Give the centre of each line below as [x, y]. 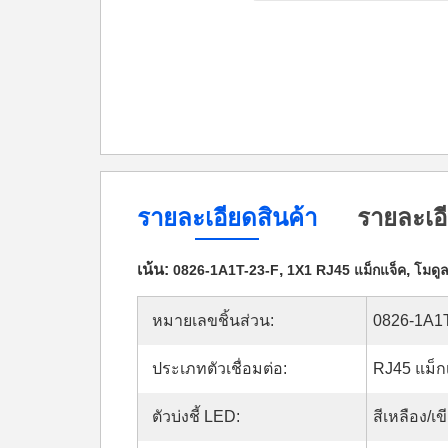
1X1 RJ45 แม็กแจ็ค [346, 270]
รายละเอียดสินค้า [227, 218]
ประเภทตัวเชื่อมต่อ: [219, 368]
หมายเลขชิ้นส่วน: [213, 320]
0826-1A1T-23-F [226, 270]
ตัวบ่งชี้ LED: [196, 416]
